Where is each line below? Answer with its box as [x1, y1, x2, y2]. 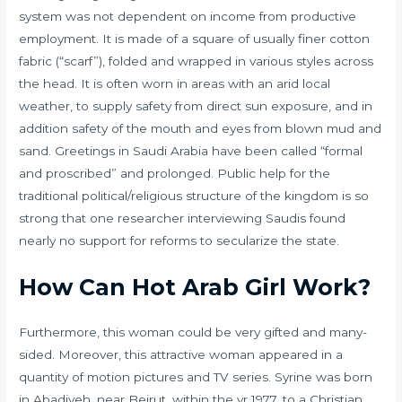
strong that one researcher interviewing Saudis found [19, 210, 346, 225]
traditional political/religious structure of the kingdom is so [19, 188, 370, 203]
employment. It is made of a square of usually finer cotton [19, 31, 371, 46]
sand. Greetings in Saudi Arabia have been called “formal [19, 143, 363, 158]
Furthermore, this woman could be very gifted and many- [19, 324, 368, 339]
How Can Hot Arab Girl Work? [19, 273, 371, 301]
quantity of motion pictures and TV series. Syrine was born [19, 369, 373, 384]
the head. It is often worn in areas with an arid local [19, 75, 331, 91]
